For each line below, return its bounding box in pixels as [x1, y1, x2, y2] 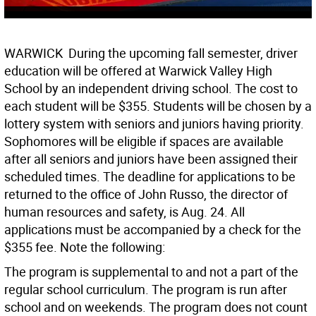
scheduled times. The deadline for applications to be [4, 168, 296, 186]
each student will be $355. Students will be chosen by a [4, 97, 312, 115]
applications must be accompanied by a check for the [4, 221, 301, 238]
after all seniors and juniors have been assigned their [4, 150, 298, 168]
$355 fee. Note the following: [4, 238, 165, 256]
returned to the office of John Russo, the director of [4, 186, 288, 203]
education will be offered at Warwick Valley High [4, 62, 272, 80]
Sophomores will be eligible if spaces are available [4, 133, 284, 150]
